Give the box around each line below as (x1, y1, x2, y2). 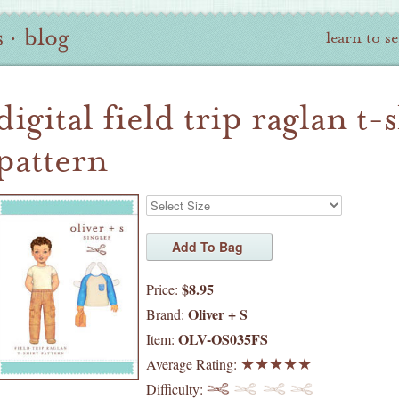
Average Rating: (146, 354, 240, 373)
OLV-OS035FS (178, 329, 268, 349)
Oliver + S (188, 304, 248, 324)
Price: (146, 280, 182, 298)
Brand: (146, 305, 188, 323)
